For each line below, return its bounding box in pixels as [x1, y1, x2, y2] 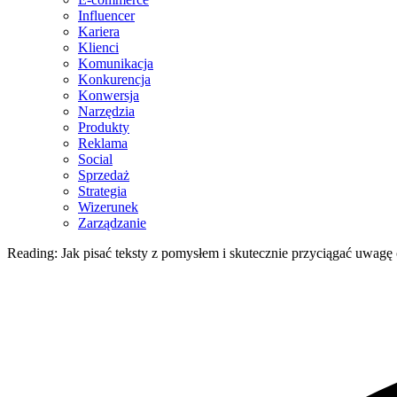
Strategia [78, 183, 127, 198]
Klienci [78, 40, 119, 55]
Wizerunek [78, 199, 138, 214]
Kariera [78, 24, 120, 39]
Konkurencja [78, 72, 151, 87]
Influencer [78, 8, 135, 23]
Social [78, 152, 113, 167]
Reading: [7, 245, 58, 261]
